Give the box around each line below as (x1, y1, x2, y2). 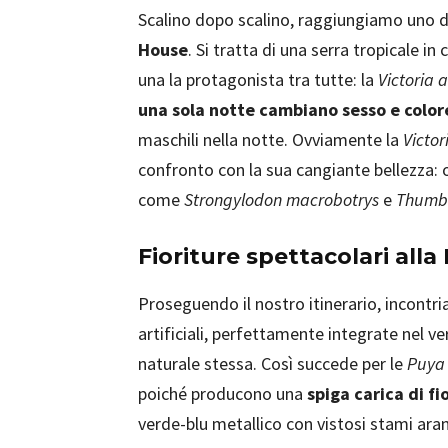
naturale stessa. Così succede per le (138, 352, 407, 375)
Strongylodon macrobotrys (184, 188, 379, 211)
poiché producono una (138, 382, 307, 405)
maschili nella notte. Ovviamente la (138, 128, 403, 151)
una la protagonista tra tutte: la (138, 68, 378, 91)
